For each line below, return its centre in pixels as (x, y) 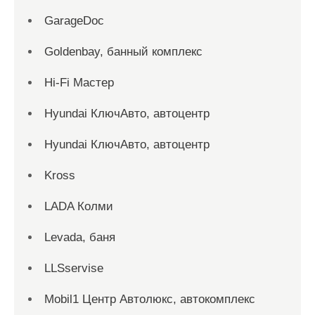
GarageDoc (74, 21)
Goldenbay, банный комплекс (123, 52)
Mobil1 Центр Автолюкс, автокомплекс (150, 299)
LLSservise (74, 268)
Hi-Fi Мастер (79, 83)
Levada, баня (80, 237)
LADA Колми (79, 206)
